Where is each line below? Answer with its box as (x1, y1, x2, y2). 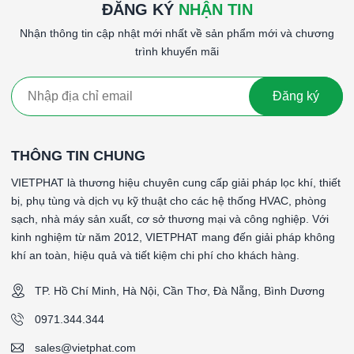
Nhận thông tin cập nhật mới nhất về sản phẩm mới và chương (20, 26, 334, 40)
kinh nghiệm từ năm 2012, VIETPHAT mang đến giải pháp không (11, 230, 335, 243)
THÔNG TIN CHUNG (11, 147, 145, 164)
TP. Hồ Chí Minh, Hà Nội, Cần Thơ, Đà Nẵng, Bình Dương (35, 284, 325, 297)
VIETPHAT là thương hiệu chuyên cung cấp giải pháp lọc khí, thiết (11, 175, 341, 189)
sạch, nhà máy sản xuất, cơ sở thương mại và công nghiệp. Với (11, 212, 329, 225)
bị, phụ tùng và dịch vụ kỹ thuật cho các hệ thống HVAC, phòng (11, 194, 326, 207)
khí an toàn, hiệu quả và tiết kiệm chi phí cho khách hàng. (11, 248, 299, 262)
